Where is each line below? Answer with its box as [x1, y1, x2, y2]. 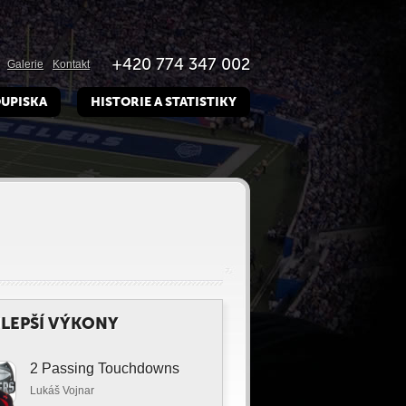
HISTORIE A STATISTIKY [91, 94, 237, 110]
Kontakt [53, 58, 90, 71]
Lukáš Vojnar [30, 384, 94, 397]
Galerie [7, 58, 43, 71]
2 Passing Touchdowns [30, 361, 179, 376]
